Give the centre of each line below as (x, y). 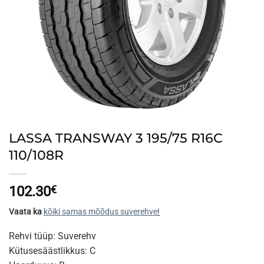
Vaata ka (26, 212)
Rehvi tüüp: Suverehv (52, 236)
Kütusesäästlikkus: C (52, 250)
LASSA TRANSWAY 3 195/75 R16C (116, 138)
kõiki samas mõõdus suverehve (100, 212)
